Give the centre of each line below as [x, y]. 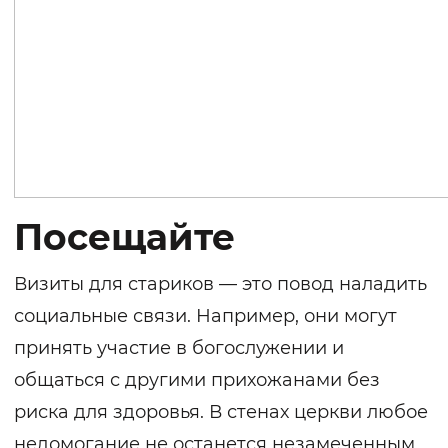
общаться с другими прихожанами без [197, 380]
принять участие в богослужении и [179, 348]
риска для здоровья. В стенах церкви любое [221, 412]
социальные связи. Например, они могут [205, 316]
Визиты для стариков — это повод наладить [220, 284]
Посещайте [124, 237]
